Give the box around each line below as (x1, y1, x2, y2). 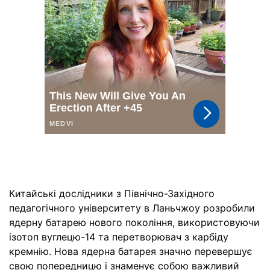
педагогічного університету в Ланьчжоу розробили (9, 202, 255, 214)
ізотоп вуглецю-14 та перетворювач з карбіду (9, 231, 228, 243)
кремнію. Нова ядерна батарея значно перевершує (9, 245, 253, 257)
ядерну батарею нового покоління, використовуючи (9, 216, 260, 228)
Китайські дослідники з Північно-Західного (9, 187, 215, 199)
